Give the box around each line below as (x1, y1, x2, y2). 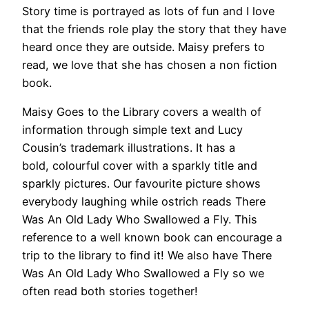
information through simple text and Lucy (22, 122, 243, 137)
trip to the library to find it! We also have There (22, 248, 272, 262)
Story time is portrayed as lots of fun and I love (22, 3, 275, 18)
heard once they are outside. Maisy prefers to (22, 39, 265, 54)
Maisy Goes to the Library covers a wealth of (22, 104, 261, 119)
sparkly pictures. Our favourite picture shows (22, 176, 261, 190)
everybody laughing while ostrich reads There (22, 194, 266, 208)
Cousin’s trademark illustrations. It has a (22, 140, 235, 154)
